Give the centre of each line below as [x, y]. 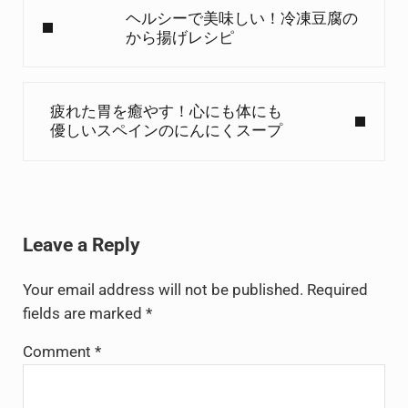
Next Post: [57, 92]
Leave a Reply [81, 245]
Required [337, 291]
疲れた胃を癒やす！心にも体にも [167, 112]
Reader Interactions [118, 212]
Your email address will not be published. [163, 291]
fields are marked [84, 314]
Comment [58, 352]
